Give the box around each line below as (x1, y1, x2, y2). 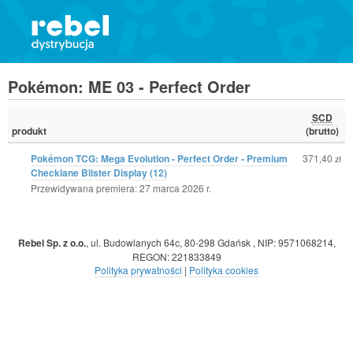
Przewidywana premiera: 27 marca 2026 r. (31, 180, 211, 195)
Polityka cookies (189, 262, 258, 277)
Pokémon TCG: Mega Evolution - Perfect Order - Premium (31, 150, 288, 165)
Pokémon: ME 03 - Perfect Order (8, 75, 251, 98)
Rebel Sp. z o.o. (17, 235, 86, 250)
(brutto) (305, 123, 339, 138)
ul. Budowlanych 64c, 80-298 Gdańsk (90, 235, 251, 249)
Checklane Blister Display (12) (31, 165, 167, 180)
